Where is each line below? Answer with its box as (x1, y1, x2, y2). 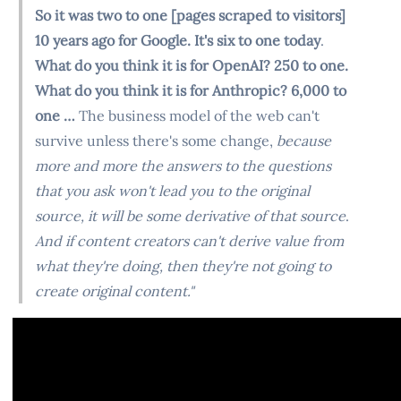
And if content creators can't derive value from (35, 231, 344, 250)
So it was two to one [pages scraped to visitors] (35, 5, 346, 24)
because (273, 131, 331, 149)
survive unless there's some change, (35, 131, 273, 149)
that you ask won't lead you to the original (35, 181, 310, 200)
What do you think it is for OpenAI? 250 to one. (35, 55, 348, 74)
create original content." (35, 281, 194, 300)
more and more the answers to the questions (35, 156, 331, 175)
